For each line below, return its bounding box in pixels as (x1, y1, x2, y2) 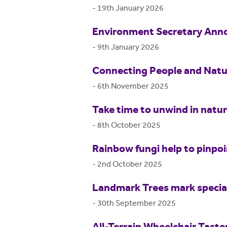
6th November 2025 (97, 81, 169, 93)
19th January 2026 (97, 3, 164, 15)
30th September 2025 (97, 198, 176, 210)
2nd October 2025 (97, 159, 162, 171)
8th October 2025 (97, 120, 161, 132)
